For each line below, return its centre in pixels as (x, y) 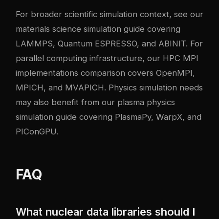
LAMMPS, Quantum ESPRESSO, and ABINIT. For (109, 44)
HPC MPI (181, 58)
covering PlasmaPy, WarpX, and (139, 117)
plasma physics (146, 102)
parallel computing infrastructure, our (89, 58)
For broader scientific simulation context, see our (109, 14)
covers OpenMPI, (160, 73)
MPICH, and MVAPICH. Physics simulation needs (109, 88)
